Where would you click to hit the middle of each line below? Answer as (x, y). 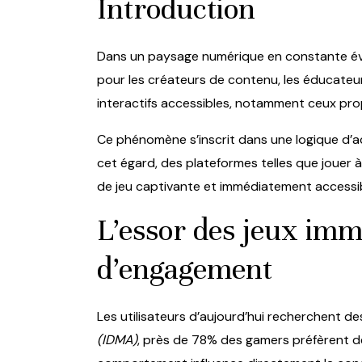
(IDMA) (117, 340)
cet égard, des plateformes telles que (209, 163)
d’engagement (185, 269)
